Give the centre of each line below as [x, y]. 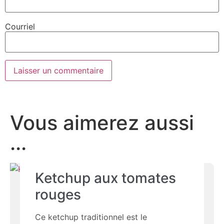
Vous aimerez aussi [102, 123]
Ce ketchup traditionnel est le [91, 217]
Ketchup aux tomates [106, 178]
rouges [58, 195]
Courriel [20, 26]
